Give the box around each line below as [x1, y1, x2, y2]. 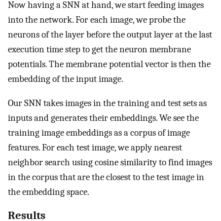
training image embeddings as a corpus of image [8, 127, 190, 138]
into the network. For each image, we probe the [8, 14, 185, 25]
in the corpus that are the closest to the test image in [8, 171, 204, 183]
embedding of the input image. [8, 73, 123, 84]
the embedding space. [8, 186, 89, 197]
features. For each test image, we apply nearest [8, 142, 182, 153]
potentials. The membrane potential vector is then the [8, 58, 211, 70]
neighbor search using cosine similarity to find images [8, 156, 212, 168]
